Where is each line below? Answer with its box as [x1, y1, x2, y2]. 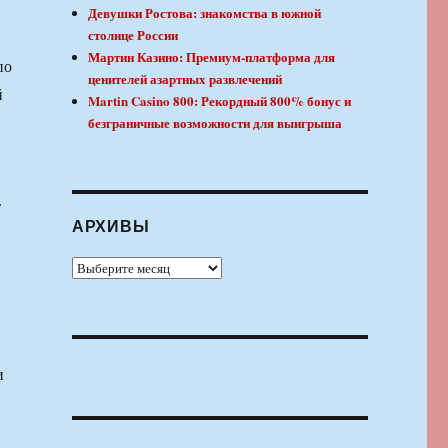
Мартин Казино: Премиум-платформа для [88, 47, 336, 67]
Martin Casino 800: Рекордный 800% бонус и [88, 91, 352, 111]
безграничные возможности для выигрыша [88, 113, 343, 133]
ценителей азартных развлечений [88, 69, 283, 89]
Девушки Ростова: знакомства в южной [88, 3, 322, 23]
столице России [88, 25, 179, 45]
